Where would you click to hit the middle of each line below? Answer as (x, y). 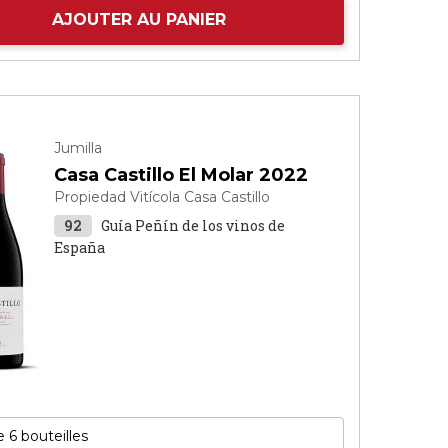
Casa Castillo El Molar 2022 (181, 175)
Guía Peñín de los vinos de (193, 225)
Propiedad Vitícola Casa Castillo (162, 197)
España (80, 247)
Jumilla (78, 148)
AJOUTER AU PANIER (139, 19)
